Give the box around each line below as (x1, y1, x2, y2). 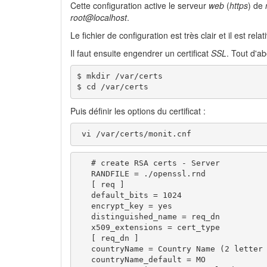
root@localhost (70, 11, 127, 23)
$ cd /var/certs (76, 82, 148, 92)
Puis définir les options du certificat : (70, 104, 206, 117)
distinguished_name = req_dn (76, 212, 220, 222)
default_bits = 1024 (76, 191, 182, 200)
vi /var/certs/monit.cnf (76, 129, 191, 139)
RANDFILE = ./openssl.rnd (76, 169, 206, 179)
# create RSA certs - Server (76, 159, 220, 168)
